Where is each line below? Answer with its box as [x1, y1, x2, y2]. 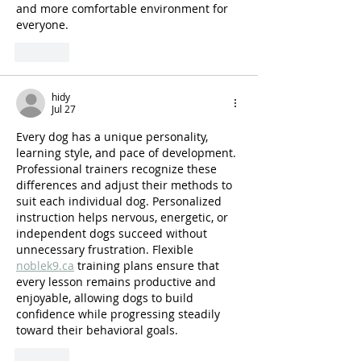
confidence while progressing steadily [16, 306, 223, 322]
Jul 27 [52, 102, 76, 116]
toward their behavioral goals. [16, 322, 178, 338]
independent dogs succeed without [16, 226, 210, 242]
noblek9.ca [16, 258, 74, 274]
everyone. [16, 17, 68, 33]
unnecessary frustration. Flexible [16, 242, 197, 258]
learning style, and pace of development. [16, 145, 239, 161]
